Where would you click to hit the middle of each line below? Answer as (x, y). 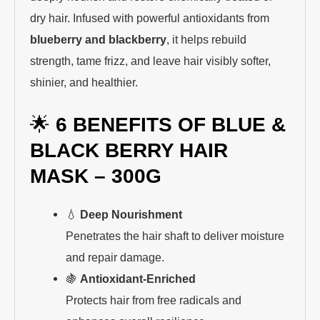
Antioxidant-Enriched (137, 278)
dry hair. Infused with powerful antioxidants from (150, 18)
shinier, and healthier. (84, 82)
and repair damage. (115, 257)
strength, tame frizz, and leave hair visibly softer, (151, 61)
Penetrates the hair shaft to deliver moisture (175, 235)
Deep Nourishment (131, 214)
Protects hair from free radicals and (153, 300)
